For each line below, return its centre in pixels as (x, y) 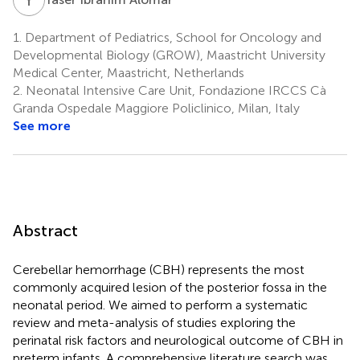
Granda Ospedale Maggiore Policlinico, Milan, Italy (156, 108)
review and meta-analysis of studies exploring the (154, 322)
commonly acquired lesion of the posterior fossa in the (170, 287)
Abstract (45, 230)
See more (42, 125)
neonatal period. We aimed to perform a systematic (160, 305)
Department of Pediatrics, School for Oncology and (172, 37)
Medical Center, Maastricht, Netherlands (129, 72)
